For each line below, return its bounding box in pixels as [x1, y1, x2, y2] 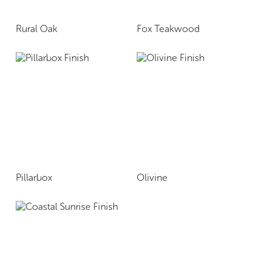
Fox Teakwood [137, 22, 200, 34]
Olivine [137, 171, 168, 183]
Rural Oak [16, 22, 57, 34]
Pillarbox [16, 171, 52, 183]
